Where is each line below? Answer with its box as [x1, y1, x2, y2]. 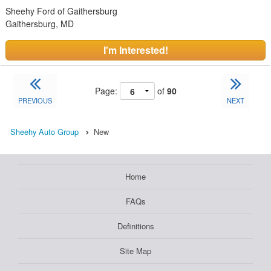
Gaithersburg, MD [5, 18, 74, 30]
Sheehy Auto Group [10, 126, 79, 138]
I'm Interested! [103, 43, 168, 57]
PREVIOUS [18, 96, 53, 106]
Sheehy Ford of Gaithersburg [5, 5, 117, 18]
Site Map [120, 245, 151, 257]
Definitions [117, 220, 154, 232]
